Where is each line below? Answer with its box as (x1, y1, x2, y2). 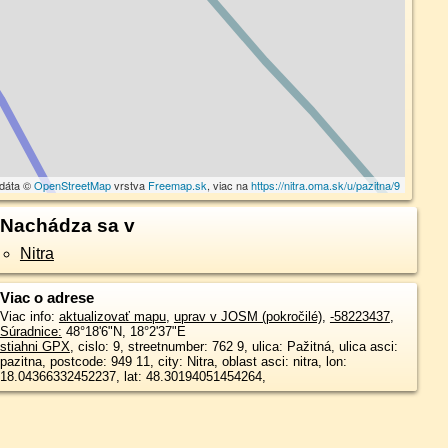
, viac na (207, 177, 252, 193)
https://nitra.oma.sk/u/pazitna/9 (251, 177, 401, 193)
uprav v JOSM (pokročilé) (173, 309, 322, 324)
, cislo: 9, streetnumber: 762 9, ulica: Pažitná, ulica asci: (69, 339, 398, 354)
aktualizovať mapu (58, 309, 166, 324)
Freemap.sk (148, 177, 208, 193)
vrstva (111, 177, 149, 193)
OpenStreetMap (34, 177, 112, 193)
